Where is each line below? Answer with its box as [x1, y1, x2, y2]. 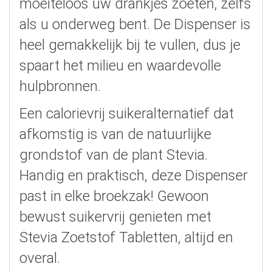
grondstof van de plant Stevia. [19, 146, 208, 164]
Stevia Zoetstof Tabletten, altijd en [19, 229, 233, 246]
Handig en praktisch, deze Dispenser [19, 167, 248, 185]
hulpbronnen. [19, 78, 101, 95]
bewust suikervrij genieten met [19, 208, 211, 226]
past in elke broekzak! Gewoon [19, 188, 209, 205]
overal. [19, 250, 60, 267]
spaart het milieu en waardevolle [19, 57, 221, 75]
